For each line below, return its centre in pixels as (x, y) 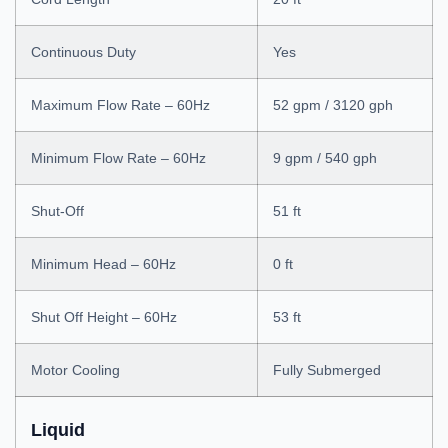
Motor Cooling (75, 370)
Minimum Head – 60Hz (103, 264)
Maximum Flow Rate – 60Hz (120, 105)
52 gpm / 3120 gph (333, 105)
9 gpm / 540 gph (325, 158)
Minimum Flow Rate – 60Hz (118, 158)
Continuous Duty (83, 52)
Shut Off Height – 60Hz (104, 317)
